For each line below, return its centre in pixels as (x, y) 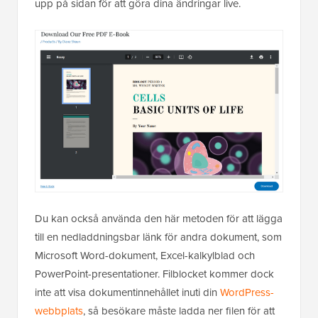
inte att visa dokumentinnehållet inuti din (127, 292)
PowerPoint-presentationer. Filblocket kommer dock (154, 273)
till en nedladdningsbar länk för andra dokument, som (158, 236)
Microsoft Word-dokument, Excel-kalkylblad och (145, 255)
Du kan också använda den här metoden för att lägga (159, 218)
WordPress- (247, 292)
